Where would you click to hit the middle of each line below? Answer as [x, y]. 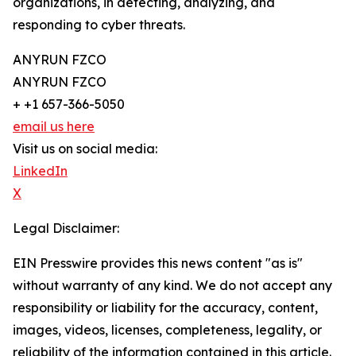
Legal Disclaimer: [66, 228]
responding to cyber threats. [99, 25]
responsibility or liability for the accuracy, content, [165, 308]
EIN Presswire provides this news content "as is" [158, 263]
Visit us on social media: [85, 149]
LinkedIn [40, 171]
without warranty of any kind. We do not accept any [172, 285]
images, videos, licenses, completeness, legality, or [167, 330]
